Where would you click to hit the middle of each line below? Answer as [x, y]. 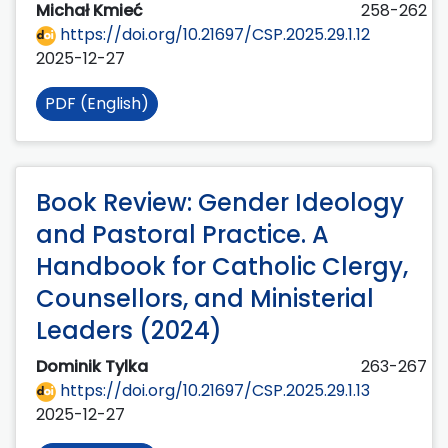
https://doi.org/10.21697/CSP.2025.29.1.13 [213, 391]
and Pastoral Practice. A [182, 235]
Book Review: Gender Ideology [220, 203]
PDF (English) [97, 104]
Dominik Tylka [94, 367]
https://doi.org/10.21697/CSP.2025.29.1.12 [213, 35]
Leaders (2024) [129, 331]
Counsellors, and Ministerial [205, 299]
